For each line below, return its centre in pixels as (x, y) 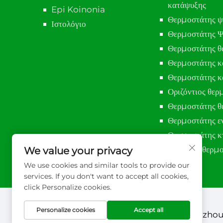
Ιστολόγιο (69, 24)
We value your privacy (78, 151)
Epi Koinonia (78, 10)
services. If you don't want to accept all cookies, (106, 176)
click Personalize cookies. (68, 187)
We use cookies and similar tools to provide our (107, 165)
